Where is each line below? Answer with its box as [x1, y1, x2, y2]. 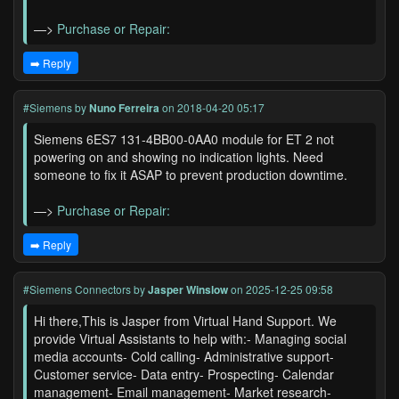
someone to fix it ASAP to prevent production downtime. [34, 166, 347, 183]
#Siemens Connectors [23, 281, 131, 297]
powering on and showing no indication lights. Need [34, 148, 323, 166]
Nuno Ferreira [89, 100, 159, 116]
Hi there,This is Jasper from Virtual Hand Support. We [34, 312, 337, 330]
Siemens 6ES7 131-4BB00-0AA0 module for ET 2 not [34, 130, 334, 148]
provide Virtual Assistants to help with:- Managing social [34, 330, 346, 347]
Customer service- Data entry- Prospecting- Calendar [34, 365, 334, 383]
